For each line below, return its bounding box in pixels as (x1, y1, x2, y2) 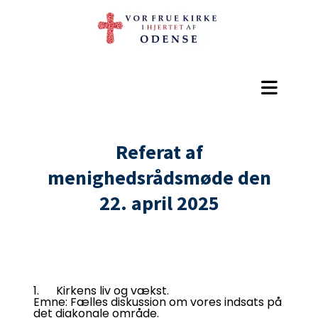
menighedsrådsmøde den (47, 165, 271, 190)
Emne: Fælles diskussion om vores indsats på (33, 294, 282, 310)
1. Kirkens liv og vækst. (33, 283, 169, 299)
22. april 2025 (99, 190, 219, 216)
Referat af (115, 139, 203, 165)
